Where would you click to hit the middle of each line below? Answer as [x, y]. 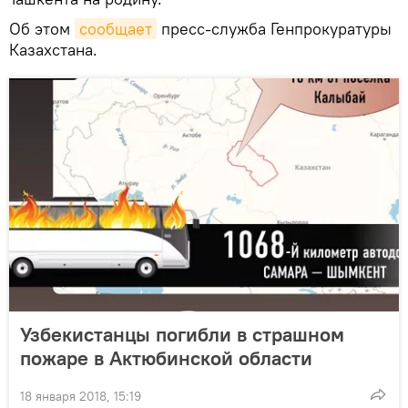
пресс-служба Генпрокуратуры [274, 28]
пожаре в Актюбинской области [166, 357]
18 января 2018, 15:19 [81, 396]
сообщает [116, 28]
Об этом [42, 28]
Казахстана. [53, 49]
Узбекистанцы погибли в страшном [182, 334]
